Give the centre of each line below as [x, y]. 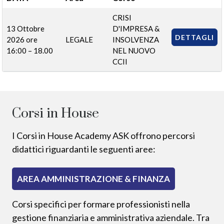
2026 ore [22, 39]
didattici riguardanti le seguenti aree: [84, 149]
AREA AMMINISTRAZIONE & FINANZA [93, 178]
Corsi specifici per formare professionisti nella [101, 204]
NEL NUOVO [134, 50]
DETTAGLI [194, 37]
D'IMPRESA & [136, 28]
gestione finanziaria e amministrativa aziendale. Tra [111, 217]
